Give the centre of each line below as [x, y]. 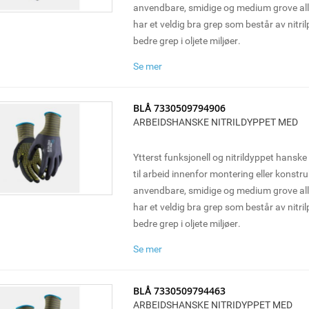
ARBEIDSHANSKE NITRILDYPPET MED [215, 122]
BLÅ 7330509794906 [179, 108]
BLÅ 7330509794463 [179, 291]
